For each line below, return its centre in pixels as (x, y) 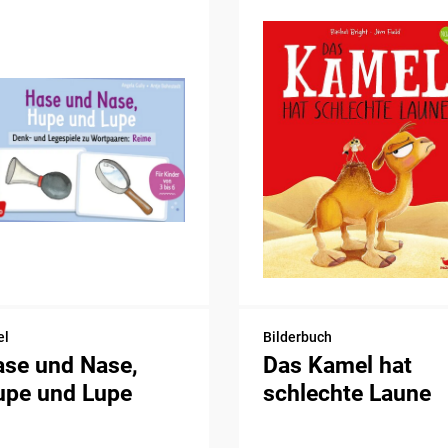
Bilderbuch (297, 336)
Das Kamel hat (337, 365)
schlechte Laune (346, 393)
